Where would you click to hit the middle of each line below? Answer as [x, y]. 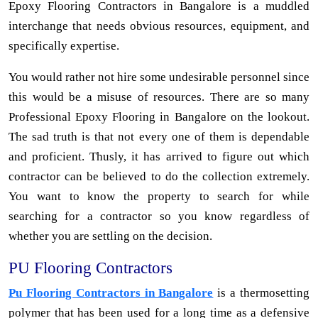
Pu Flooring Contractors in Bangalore [111, 293]
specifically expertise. [64, 46]
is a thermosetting [262, 293]
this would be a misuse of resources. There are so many [159, 97]
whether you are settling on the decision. [110, 236]
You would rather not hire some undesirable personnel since [159, 77]
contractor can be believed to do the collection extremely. [159, 177]
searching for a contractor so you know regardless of [159, 216]
